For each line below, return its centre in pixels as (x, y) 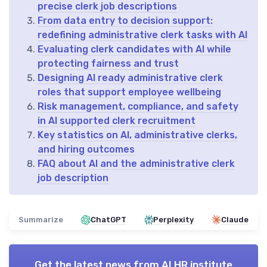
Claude (235, 220)
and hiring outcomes (86, 150)
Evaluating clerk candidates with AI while (134, 49)
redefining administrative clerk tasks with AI (142, 35)
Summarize (41, 220)
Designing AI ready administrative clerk (130, 78)
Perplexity (173, 220)
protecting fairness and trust (108, 64)
